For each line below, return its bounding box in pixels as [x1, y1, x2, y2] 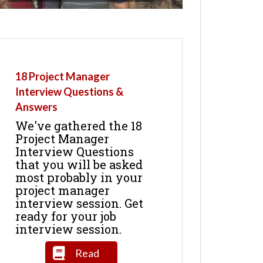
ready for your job [15, 208, 116, 224]
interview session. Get [15, 195, 143, 211]
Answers [15, 100, 58, 113]
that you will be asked [15, 156, 143, 172]
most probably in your [15, 169, 143, 185]
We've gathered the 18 [15, 117, 142, 133]
